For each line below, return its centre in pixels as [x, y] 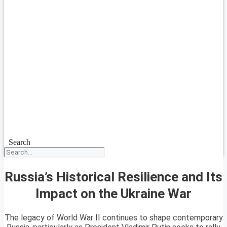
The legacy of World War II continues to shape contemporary [113, 218]
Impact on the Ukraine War [113, 193]
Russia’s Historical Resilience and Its [113, 177]
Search [19, 142]
